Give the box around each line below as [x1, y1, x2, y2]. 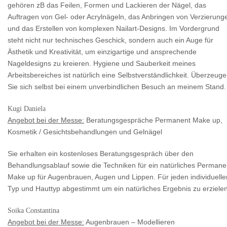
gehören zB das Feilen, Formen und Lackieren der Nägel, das [8, 2, 206, 10]
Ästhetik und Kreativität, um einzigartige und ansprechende [8, 48, 197, 56]
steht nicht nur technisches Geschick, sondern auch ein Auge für [8, 36, 213, 45]
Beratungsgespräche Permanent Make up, [84, 117, 222, 125]
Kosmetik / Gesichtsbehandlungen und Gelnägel [8, 128, 162, 136]
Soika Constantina [8, 207, 59, 215]
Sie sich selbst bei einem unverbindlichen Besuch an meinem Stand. [8, 83, 226, 91]
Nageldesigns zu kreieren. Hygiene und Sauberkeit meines [8, 60, 196, 68]
